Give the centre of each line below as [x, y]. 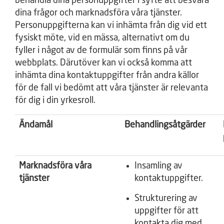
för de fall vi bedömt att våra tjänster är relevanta [111, 88]
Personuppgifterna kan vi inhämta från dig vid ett [111, 25]
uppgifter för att [166, 211]
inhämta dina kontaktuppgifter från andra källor [107, 75]
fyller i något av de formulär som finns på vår [101, 50]
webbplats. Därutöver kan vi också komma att [103, 63]
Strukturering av [166, 198]
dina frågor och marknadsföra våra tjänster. [98, 13]
